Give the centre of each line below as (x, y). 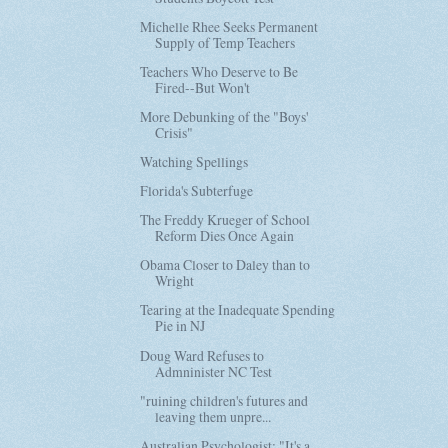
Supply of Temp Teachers (225, 42)
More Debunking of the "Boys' (224, 116)
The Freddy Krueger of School (225, 220)
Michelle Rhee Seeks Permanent (229, 26)
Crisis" (174, 132)
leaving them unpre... (213, 416)
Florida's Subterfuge (197, 191)
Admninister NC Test (214, 371)
